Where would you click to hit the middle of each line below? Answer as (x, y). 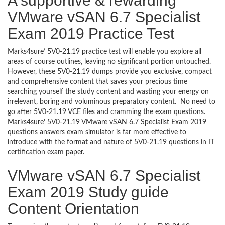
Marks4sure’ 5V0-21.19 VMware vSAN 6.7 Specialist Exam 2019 (107, 122)
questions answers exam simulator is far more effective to (97, 132)
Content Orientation (73, 209)
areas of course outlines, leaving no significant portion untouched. (109, 62)
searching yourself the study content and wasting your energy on (108, 92)
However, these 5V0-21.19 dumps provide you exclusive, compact (110, 72)
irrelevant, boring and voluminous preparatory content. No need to (111, 102)
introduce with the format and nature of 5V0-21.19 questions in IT (111, 142)
